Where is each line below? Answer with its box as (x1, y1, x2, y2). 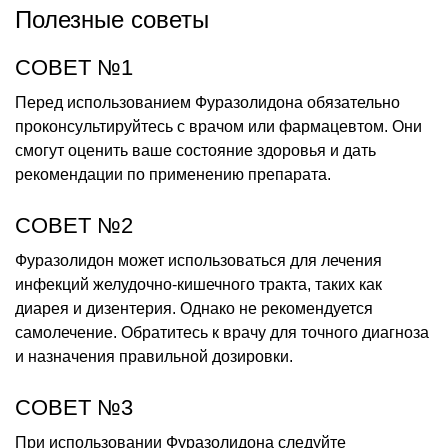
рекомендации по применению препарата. (15, 165, 331, 183)
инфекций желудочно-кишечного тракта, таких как (15, 275, 382, 293)
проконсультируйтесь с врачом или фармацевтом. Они (15, 117, 422, 135)
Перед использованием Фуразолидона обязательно (15, 93, 400, 111)
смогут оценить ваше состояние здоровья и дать (15, 141, 376, 159)
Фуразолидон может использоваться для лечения (15, 251, 382, 269)
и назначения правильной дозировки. (15, 347, 293, 365)
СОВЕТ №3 (15, 394, 133, 420)
